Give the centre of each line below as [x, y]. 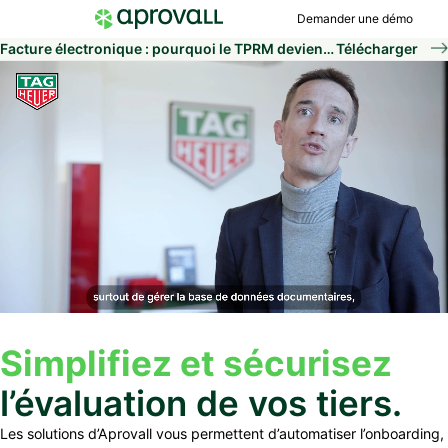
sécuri [277, 363]
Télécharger [378, 48]
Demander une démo [355, 18]
